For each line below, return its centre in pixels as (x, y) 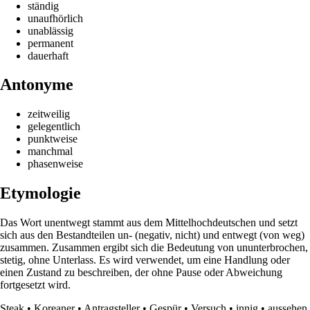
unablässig (51, 30)
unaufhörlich (55, 18)
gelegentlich (54, 127)
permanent (51, 43)
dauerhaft (48, 55)
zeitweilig (49, 114)
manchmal (50, 152)
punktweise (53, 139)
